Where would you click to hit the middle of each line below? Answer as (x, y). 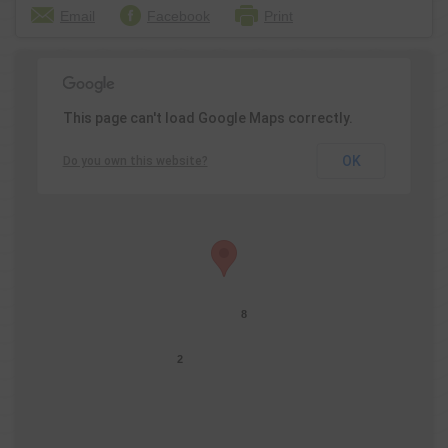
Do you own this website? (135, 161)
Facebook (178, 16)
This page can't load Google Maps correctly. (207, 118)
